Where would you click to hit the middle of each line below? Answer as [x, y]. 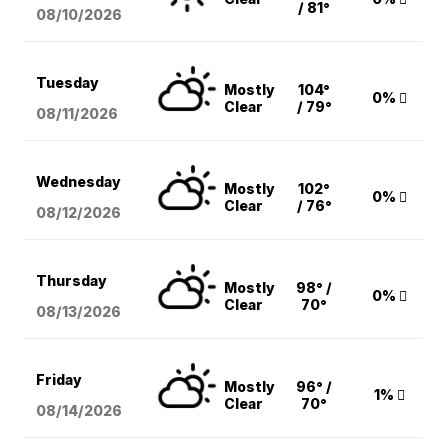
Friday [59, 379]
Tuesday [68, 82]
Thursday [72, 280]
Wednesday [79, 181]
